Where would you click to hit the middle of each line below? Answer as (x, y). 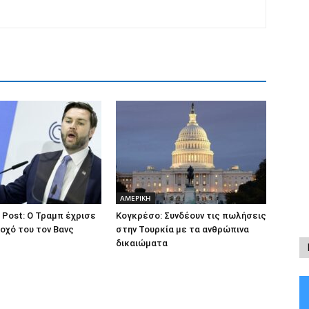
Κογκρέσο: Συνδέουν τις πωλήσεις (191, 216)
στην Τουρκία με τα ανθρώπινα (182, 229)
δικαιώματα (142, 243)
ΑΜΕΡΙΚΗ (136, 198)
